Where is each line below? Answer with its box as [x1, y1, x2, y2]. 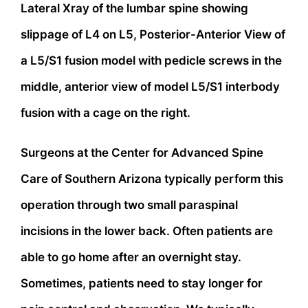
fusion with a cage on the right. [21, 105, 190, 120]
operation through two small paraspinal [21, 197, 238, 212]
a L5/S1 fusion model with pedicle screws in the [21, 53, 282, 67]
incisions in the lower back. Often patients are [21, 223, 273, 238]
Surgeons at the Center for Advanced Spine [21, 145, 263, 159]
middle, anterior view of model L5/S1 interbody [21, 79, 280, 93]
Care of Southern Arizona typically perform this [21, 171, 283, 186]
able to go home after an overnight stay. [21, 250, 241, 264]
